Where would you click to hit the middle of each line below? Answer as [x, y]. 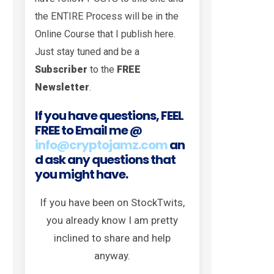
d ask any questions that [105, 159]
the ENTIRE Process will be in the [107, 16]
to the [102, 69]
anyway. [112, 255]
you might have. [81, 174]
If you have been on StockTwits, [112, 202]
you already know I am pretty [112, 220]
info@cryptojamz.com [101, 145]
